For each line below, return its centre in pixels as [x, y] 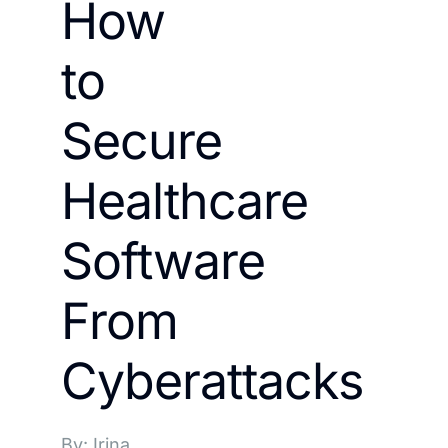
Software [163, 261]
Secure [141, 141]
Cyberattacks [212, 381]
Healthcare [184, 201]
